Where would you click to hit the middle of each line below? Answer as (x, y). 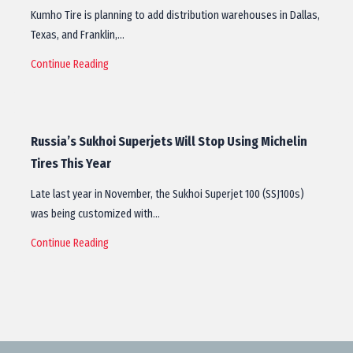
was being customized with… (95, 214)
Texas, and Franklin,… (78, 35)
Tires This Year (71, 163)
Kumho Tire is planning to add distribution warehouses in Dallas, (175, 15)
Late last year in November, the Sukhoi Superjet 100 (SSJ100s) (167, 194)
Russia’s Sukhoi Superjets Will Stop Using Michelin (169, 141)
